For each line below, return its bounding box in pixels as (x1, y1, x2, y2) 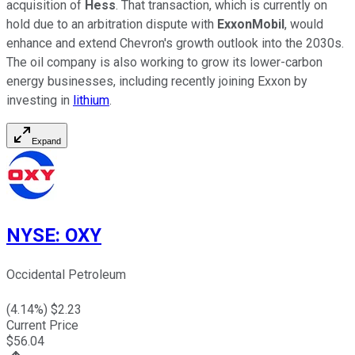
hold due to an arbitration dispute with (6, 16, 217, 32)
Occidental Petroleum (6, 267, 126, 283)
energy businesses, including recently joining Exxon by (6, 73, 307, 89)
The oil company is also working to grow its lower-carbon (6, 54, 323, 70)
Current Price (6, 318, 78, 334)
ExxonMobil (217, 16, 284, 32)
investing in (6, 92, 73, 108)
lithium (73, 92, 109, 108)
